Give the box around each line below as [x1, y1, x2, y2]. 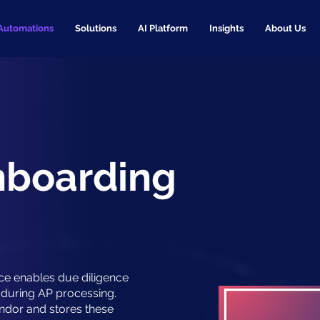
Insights [209, 23, 244, 34]
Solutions [74, 23, 116, 34]
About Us [264, 23, 306, 34]
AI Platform [137, 23, 188, 34]
